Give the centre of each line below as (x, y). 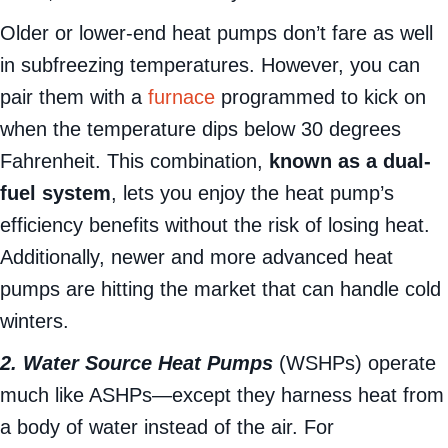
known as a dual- (350, 192)
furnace (181, 128)
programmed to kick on (320, 128)
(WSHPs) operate (357, 394)
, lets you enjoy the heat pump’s (252, 224)
